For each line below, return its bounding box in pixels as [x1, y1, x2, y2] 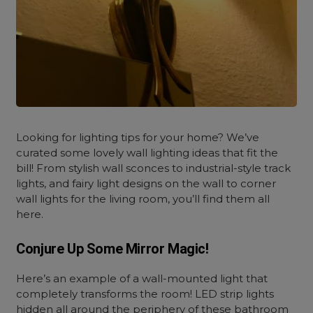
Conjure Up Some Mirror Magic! [16, 240, 209, 257]
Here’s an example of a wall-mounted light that [16, 272, 268, 285]
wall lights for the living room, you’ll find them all [16, 192, 270, 205]
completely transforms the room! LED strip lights [16, 287, 275, 300]
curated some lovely [16, 146, 127, 159]
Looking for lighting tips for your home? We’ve [16, 131, 260, 144]
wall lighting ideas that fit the [126, 146, 279, 159]
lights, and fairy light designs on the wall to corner [16, 177, 277, 190]
